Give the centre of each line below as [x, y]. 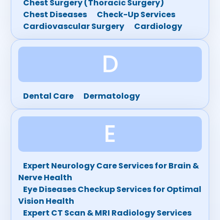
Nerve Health [45, 178]
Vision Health [46, 201]
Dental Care [49, 96]
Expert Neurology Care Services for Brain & [111, 166]
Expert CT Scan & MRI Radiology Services [108, 213]
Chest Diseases [55, 14]
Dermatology [112, 96]
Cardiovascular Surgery [74, 26]
